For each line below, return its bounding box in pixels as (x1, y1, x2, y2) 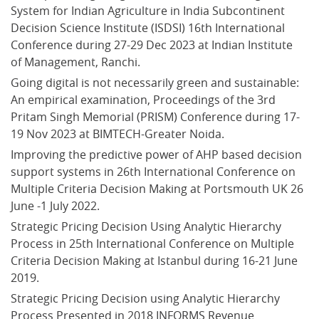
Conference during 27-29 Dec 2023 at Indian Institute (11, 36, 296, 53)
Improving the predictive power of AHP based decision (11, 146, 305, 162)
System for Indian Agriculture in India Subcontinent (11, 2, 288, 19)
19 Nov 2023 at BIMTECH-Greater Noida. (11, 125, 224, 142)
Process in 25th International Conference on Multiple (11, 235, 297, 251)
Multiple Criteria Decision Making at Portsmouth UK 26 (11, 180, 306, 197)
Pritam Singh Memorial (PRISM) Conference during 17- (11, 108, 300, 125)
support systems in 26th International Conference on (11, 163, 298, 179)
